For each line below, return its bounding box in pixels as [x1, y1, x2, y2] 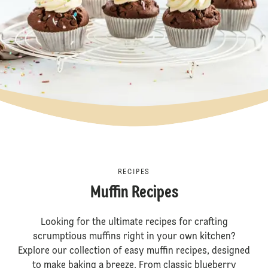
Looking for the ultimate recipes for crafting [40, 218, 228, 227]
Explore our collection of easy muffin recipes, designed [18, 246, 250, 256]
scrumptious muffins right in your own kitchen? [32, 232, 236, 242]
